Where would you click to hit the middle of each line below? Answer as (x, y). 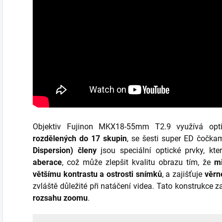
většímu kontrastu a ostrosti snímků (97, 174)
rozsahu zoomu (60, 198)
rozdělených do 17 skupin (80, 138)
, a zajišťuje (183, 174)
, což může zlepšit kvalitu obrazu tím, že (138, 162)
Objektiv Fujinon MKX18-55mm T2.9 (105, 126)
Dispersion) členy (65, 150)
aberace (47, 162)
